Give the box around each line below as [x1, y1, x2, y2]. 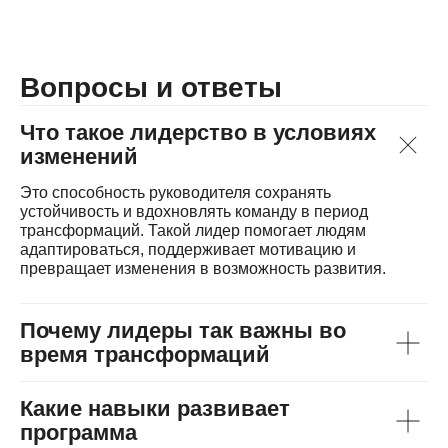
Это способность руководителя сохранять [20, 184, 331, 202]
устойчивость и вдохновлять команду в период [20, 203, 368, 221]
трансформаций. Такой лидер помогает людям [20, 222, 366, 240]
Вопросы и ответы [20, 72, 282, 104]
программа [20, 420, 137, 446]
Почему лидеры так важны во [20, 318, 346, 344]
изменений [20, 144, 138, 170]
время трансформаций [20, 342, 270, 368]
